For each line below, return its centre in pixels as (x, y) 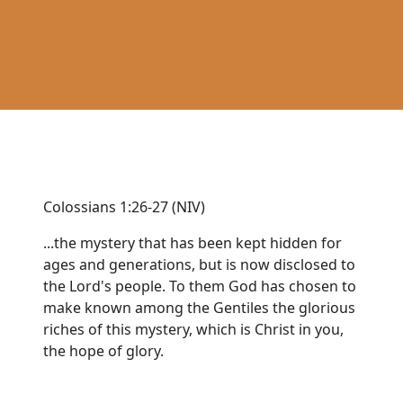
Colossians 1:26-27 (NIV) (124, 207)
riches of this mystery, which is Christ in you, (193, 329)
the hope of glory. (103, 351)
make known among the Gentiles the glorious (199, 308)
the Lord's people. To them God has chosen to (200, 286)
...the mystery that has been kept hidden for (193, 243)
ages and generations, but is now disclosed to (199, 264)
